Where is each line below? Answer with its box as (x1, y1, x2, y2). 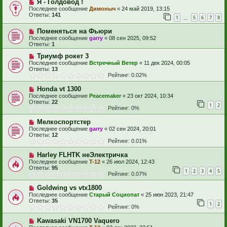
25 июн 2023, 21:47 (145, 192, 194, 198)
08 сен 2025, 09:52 (109, 35, 156, 42)
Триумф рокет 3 (36, 52, 89, 60)
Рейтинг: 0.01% (105, 138, 147, 144)
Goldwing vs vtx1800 (36, 184, 102, 192)
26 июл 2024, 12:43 (106, 159, 155, 165)
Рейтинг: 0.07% (105, 171, 147, 177)
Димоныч (89, 5, 116, 12)
